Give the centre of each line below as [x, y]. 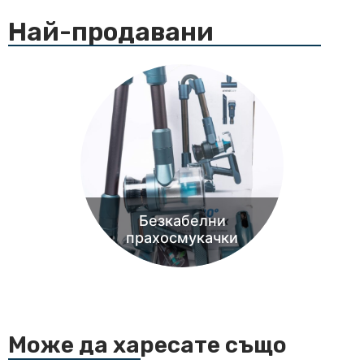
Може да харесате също [147, 345]
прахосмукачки [182, 238]
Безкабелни [182, 221]
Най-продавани [111, 31]
